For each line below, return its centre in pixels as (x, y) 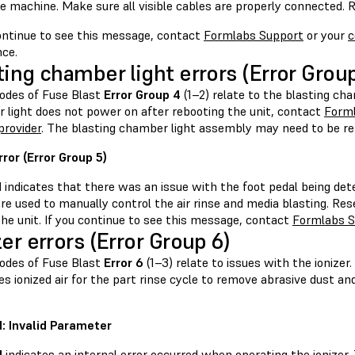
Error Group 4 (142, 95)
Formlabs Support (254, 35)
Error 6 (124, 263)
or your (326, 35)
